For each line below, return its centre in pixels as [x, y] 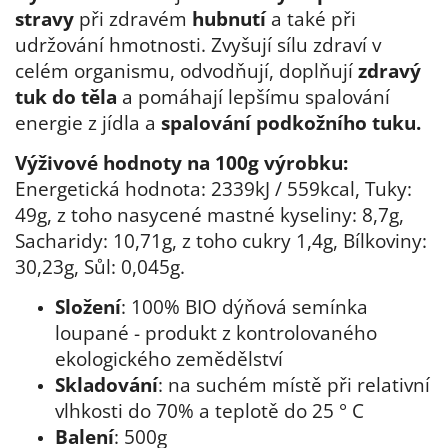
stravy [44, 19]
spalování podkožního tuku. [291, 123]
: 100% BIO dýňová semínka [244, 307]
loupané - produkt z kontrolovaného [216, 333]
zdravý [389, 71]
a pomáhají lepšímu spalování [253, 97]
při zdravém [133, 19]
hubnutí [229, 19]
